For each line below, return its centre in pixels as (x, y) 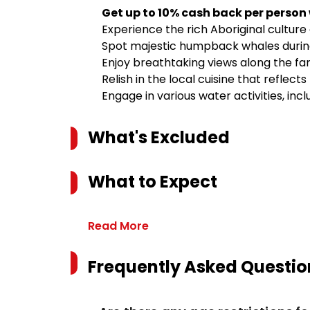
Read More (118, 226)
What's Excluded (159, 137)
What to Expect (153, 182)
